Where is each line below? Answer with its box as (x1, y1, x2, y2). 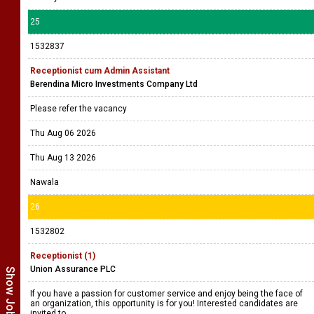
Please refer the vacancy (30, 104, 129, 114)
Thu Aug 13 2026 (30, 153, 96, 163)
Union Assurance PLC (30, 264, 116, 274)
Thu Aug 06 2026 (30, 128, 96, 138)
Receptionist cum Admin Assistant (30, 66, 170, 76)
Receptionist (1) (30, 251, 95, 261)
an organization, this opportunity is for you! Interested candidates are (30, 299, 298, 308)
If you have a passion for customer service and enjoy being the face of (30, 289, 303, 299)
